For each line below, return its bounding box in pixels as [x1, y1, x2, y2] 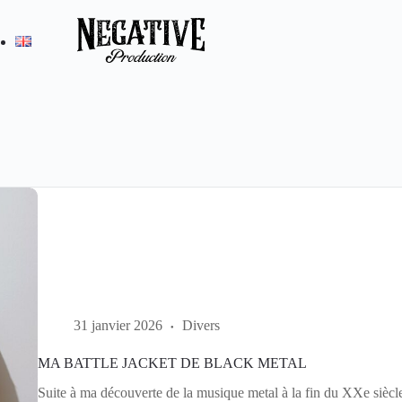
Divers [182, 318, 221, 334]
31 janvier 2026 [74, 318, 163, 334]
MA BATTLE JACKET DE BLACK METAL [38, 355, 308, 371]
